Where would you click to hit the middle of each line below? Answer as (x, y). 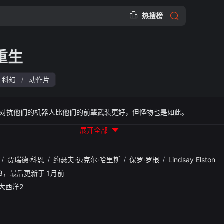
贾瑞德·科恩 (26, 160)
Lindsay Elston (192, 160)
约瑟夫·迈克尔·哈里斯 (87, 160)
